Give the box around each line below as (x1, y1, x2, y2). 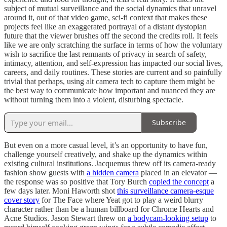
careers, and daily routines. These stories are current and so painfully (4, 67, 222, 77)
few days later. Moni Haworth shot (4, 186, 117, 195)
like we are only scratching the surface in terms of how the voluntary (4, 40, 222, 49)
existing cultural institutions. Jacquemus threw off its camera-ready (4, 159, 216, 168)
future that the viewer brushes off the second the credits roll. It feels (4, 31, 218, 40)
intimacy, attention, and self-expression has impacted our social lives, (4, 58, 223, 67)
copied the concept (149, 177, 209, 186)
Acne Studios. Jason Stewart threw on (4, 213, 128, 222)
